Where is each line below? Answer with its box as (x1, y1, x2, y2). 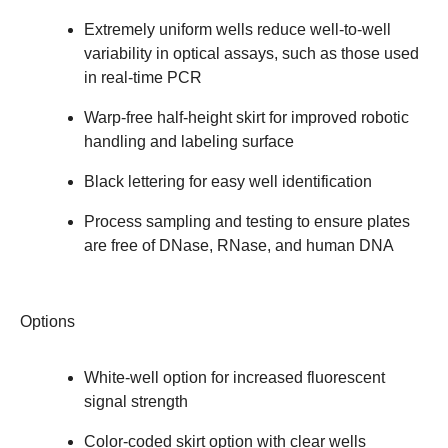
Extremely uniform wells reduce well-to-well (84, 20, 391, 38)
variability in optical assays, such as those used (84, 44, 419, 62)
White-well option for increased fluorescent (84, 368, 385, 386)
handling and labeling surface (84, 132, 294, 150)
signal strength (84, 392, 188, 410)
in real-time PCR (84, 68, 202, 86)
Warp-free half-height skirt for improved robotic (84, 108, 409, 126)
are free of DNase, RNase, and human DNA (84, 236, 394, 254)
